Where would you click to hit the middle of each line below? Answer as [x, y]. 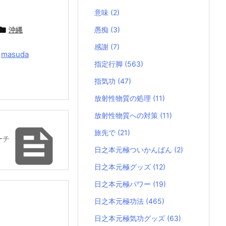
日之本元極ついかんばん [134, 150]
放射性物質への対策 [127, 116]
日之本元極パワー [124, 184]
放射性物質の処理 [124, 98]
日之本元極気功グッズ [131, 218]
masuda [15, 54]
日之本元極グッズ [124, 167]
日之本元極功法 [120, 201]
